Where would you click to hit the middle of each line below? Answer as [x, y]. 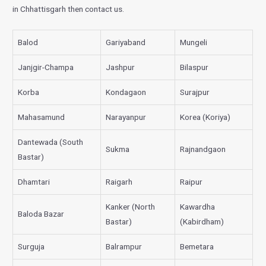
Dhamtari [34, 181]
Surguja [31, 246]
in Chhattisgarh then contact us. [69, 9]
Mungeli [194, 42]
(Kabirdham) [202, 221]
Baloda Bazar [41, 213]
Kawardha [198, 206]
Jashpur [121, 67]
